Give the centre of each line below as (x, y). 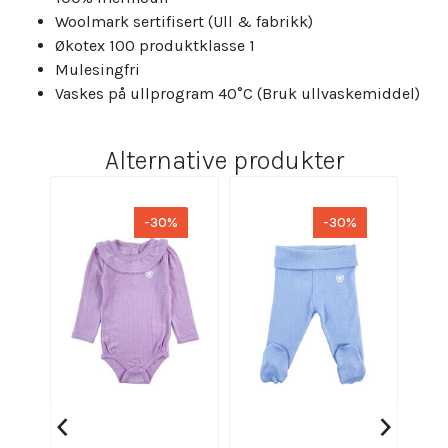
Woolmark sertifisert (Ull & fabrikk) (184, 21)
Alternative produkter (224, 160)
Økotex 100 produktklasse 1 (155, 45)
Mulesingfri (97, 69)
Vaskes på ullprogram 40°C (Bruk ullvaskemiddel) (237, 93)
